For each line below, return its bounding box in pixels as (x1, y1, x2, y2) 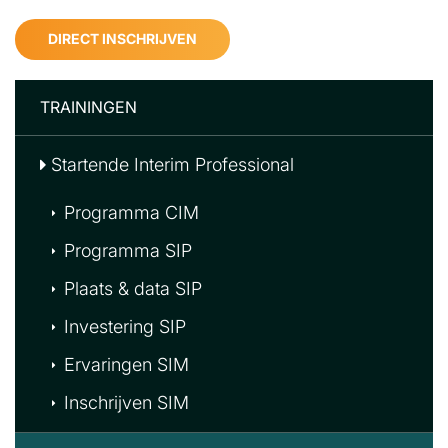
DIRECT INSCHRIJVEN (48, 30, 197, 47)
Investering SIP (64, 316, 186, 337)
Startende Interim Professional (51, 154, 294, 175)
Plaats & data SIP (64, 278, 202, 299)
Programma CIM (64, 202, 199, 223)
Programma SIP (64, 240, 192, 261)
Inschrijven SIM (64, 392, 189, 413)
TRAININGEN (40, 97, 137, 117)
